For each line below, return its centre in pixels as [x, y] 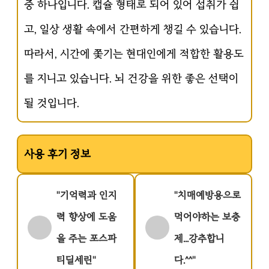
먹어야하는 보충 [207, 217]
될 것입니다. [52, 103]
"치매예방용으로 [207, 195]
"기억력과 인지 [87, 195]
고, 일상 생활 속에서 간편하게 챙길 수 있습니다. [133, 29]
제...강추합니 [199, 238]
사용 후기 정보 [57, 154]
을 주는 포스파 [86, 238]
